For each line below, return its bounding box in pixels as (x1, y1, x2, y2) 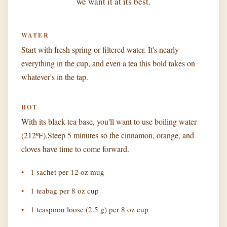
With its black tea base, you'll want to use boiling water (21, 116, 197, 127)
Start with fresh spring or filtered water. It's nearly (21, 44, 179, 55)
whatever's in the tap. (21, 71, 88, 83)
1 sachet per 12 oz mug (30, 167, 104, 177)
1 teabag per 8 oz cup (30, 185, 99, 196)
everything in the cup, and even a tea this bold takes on (21, 58, 195, 69)
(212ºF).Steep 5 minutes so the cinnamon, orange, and (21, 130, 194, 141)
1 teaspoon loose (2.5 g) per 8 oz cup (30, 204, 148, 215)
